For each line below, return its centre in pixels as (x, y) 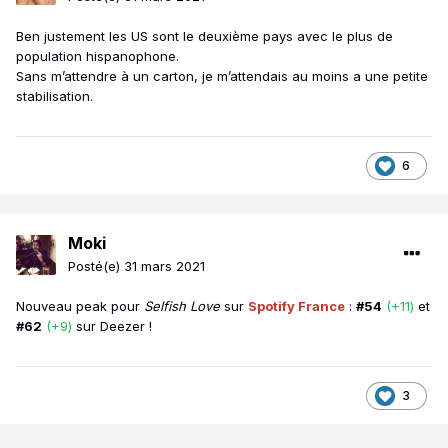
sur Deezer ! (114, 326)
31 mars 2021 (164, 266)
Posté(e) (96, 266)
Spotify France (296, 306)
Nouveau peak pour (78, 306)
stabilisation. (60, 96)
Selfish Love (182, 306)
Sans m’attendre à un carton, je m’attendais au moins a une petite (222, 76)
